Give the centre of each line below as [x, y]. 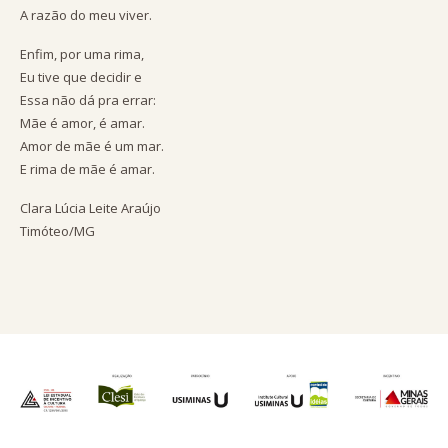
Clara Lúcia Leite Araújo [90, 208]
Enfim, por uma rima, [82, 54]
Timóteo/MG [57, 231]
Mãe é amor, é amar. [82, 123]
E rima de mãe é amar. [87, 169]
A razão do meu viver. [86, 15]
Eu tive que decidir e [81, 77]
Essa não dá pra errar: [88, 100]
